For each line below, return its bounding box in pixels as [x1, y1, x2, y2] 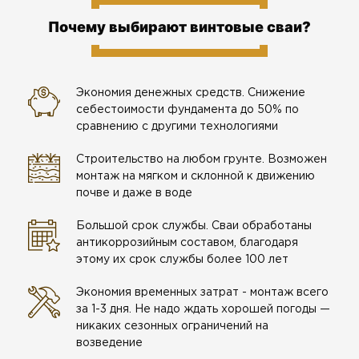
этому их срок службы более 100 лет [76, 255, 288, 265]
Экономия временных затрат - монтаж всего [76, 288, 329, 298]
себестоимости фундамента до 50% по [76, 105, 299, 115]
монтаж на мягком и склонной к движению [76, 171, 315, 182]
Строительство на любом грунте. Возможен [76, 155, 327, 165]
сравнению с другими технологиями [76, 122, 278, 132]
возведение [76, 338, 143, 349]
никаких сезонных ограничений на [76, 321, 268, 332]
